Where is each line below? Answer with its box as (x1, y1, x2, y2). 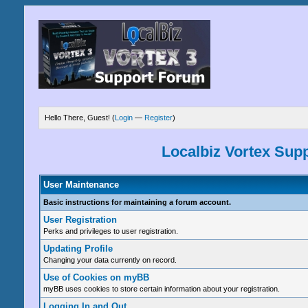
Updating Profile (43, 243, 113, 254)
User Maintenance (43, 179, 119, 190)
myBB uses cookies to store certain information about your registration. (43, 285, 280, 293)
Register (144, 113, 173, 122)
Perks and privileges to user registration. (43, 227, 178, 235)
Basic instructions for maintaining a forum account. (43, 198, 231, 206)
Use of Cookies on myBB (43, 272, 149, 283)
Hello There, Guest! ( (45, 113, 115, 122)
